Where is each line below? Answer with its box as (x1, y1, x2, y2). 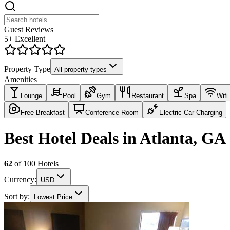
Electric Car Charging (159, 108, 222, 117)
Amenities (4, 74, 37, 84)
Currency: (4, 175, 36, 184)
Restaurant (131, 91, 164, 100)
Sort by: (4, 191, 30, 201)
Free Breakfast (21, 108, 65, 117)
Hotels (35, 159, 59, 168)
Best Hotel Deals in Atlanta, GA (4, 129, 226, 148)
